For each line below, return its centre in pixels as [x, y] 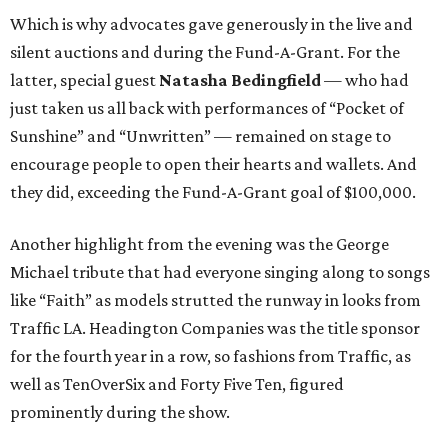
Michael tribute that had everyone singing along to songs [220, 272]
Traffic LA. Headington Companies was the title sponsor [215, 328]
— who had [365, 80]
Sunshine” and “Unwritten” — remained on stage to [200, 136]
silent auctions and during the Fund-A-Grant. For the [205, 52]
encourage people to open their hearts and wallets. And [213, 164]
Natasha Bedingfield [240, 80]
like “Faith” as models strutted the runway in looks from [215, 300]
